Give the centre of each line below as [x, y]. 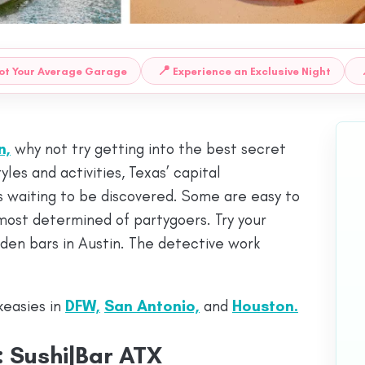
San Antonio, [152, 306]
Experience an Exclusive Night [251, 71]
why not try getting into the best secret [148, 149]
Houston [263, 306]
